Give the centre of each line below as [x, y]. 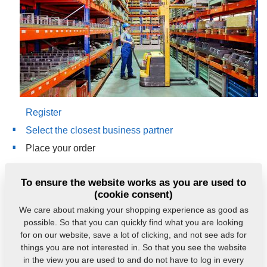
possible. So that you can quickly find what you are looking [133, 222]
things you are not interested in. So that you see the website [133, 247]
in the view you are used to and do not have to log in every [133, 260]
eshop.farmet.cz [133, 258]
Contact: [35, 176]
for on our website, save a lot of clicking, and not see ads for [133, 235]
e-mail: [41, 196]
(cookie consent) [133, 194]
